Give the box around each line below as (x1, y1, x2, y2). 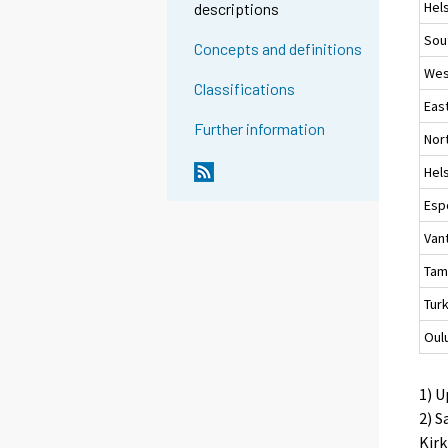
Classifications (194, 79, 296, 99)
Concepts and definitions (194, 39, 363, 59)
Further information (194, 119, 326, 139)
